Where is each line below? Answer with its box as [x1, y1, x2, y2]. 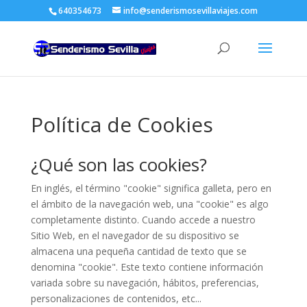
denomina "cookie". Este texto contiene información [30, 260, 263, 273]
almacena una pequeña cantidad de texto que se [30, 245, 247, 258]
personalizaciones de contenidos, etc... [30, 292, 201, 305]
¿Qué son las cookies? [30, 152, 207, 177]
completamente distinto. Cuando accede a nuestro [30, 213, 256, 226]
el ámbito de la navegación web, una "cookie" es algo [30, 197, 269, 210]
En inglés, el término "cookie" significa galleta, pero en [30, 182, 271, 195]
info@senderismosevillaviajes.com [123, 5, 258, 16]
